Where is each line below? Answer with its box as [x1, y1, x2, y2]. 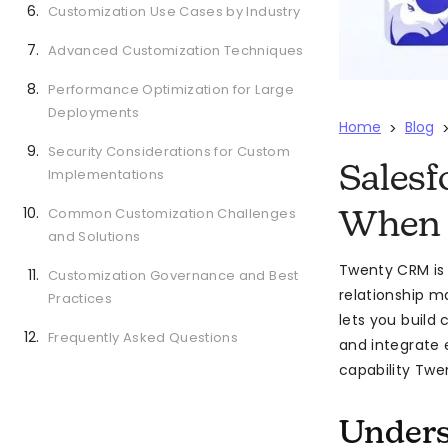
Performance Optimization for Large [48, 80, 294, 99]
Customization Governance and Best [48, 266, 299, 285]
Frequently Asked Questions [48, 328, 239, 347]
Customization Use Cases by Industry [48, 2, 301, 21]
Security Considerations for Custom [48, 142, 290, 161]
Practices [48, 289, 113, 308]
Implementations [48, 165, 165, 184]
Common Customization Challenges [48, 204, 296, 223]
